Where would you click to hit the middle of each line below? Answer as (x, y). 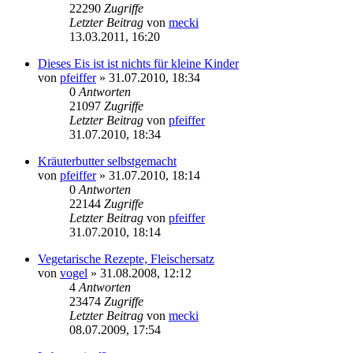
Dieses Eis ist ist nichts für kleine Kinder (138, 63)
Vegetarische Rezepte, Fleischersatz (126, 258)
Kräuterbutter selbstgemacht (107, 161)
